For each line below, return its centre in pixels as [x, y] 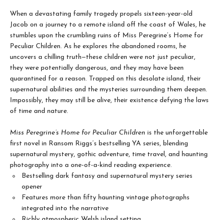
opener [32, 187]
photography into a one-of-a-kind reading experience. [91, 165]
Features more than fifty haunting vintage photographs [106, 198]
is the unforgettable [177, 133]
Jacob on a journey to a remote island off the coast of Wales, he [108, 25]
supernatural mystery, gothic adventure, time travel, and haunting [109, 154]
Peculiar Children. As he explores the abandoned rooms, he [98, 46]
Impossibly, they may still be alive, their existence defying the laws [109, 100]
